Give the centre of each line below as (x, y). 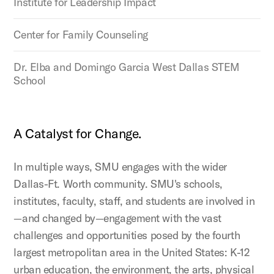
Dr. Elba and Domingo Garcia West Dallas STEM (127, 67)
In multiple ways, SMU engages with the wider (120, 166)
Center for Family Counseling (81, 34)
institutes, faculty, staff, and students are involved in (134, 201)
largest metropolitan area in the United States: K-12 (132, 252)
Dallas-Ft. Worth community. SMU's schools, (118, 183)
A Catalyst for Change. (78, 133)
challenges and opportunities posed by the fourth (127, 235)
